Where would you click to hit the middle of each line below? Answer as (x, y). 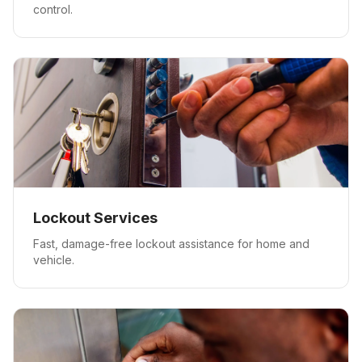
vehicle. (54, 260)
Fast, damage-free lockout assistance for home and (171, 244)
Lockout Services (95, 218)
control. (53, 9)
